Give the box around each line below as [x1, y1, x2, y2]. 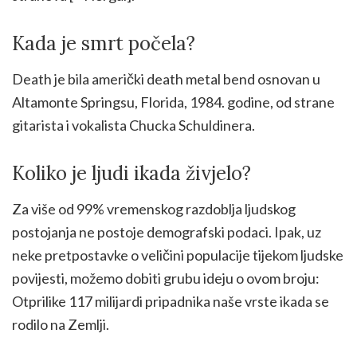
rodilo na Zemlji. [12, 315, 109, 333]
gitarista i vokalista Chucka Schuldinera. [12, 116, 255, 134]
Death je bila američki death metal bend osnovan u [12, 69, 320, 88]
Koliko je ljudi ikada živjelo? [12, 160, 251, 186]
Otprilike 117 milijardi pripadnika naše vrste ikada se [12, 292, 329, 310]
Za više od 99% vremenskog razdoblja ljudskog [12, 199, 296, 218]
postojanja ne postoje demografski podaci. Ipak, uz [12, 222, 321, 241]
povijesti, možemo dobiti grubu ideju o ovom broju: [12, 269, 320, 287]
